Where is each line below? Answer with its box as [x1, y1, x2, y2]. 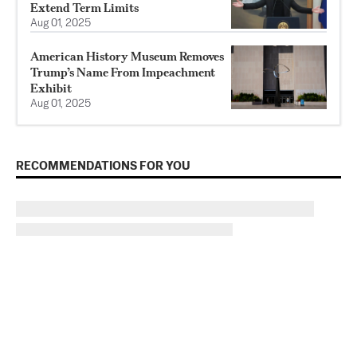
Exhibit [30, 80, 72, 96]
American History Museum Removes [30, 48, 224, 64]
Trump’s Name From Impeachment [30, 64, 215, 80]
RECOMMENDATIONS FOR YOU [16, 159, 190, 172]
